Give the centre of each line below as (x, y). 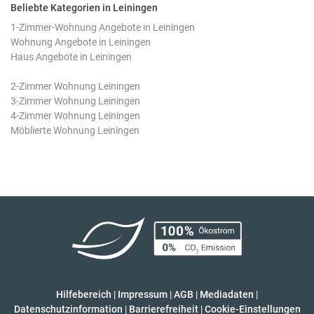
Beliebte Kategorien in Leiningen (84, 8)
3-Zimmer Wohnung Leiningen (75, 101)
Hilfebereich (84, 294)
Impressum (143, 294)
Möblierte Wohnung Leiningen (75, 130)
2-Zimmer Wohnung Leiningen (75, 86)
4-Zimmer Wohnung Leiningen (75, 116)
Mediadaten (227, 294)
